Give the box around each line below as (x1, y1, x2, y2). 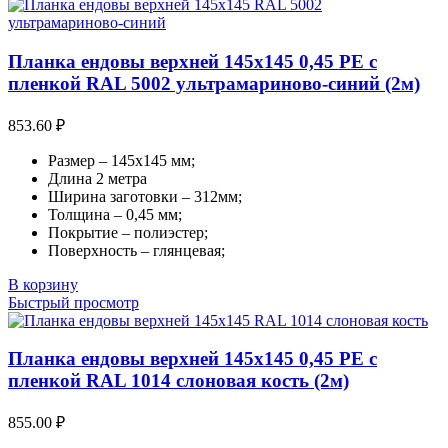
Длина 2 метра (48, 169, 147, 187)
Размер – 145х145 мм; (48, 151, 195, 169)
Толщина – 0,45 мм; (48, 205, 182, 223)
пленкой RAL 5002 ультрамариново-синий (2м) (8, 73, 420, 95)
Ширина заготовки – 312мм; (48, 187, 242, 205)
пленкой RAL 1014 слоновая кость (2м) (8, 370, 349, 392)
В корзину (8, 275, 78, 293)
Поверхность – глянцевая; (48, 241, 225, 259)
